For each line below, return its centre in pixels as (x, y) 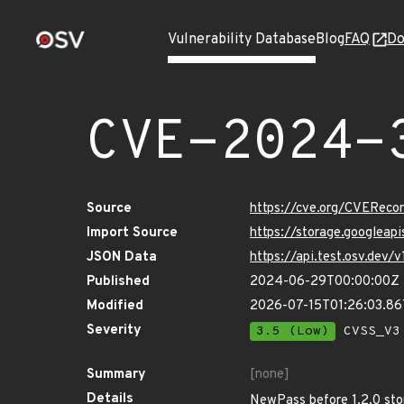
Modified (115, 306)
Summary (116, 375)
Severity (114, 331)
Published (118, 282)
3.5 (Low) (293, 331)
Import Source (132, 233)
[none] (270, 375)
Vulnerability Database (242, 40)
